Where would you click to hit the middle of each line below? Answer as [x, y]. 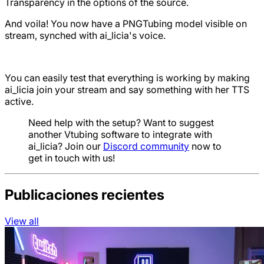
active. [19, 102]
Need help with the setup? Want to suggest [121, 123]
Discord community [146, 146]
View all [22, 221]
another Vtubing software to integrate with [120, 135]
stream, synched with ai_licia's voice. [85, 36]
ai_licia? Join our [66, 146]
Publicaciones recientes [85, 194]
